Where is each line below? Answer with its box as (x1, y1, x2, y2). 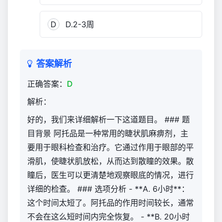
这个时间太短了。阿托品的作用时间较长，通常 (27, 198, 194, 208)
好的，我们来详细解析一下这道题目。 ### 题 (27, 114, 190, 124)
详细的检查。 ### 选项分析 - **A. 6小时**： (27, 184, 189, 194)
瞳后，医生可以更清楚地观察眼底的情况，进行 (27, 170, 194, 180)
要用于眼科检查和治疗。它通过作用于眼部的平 (27, 142, 194, 152)
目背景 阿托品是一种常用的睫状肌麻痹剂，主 (27, 128, 188, 138)
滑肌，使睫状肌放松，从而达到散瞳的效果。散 (27, 156, 194, 166)
